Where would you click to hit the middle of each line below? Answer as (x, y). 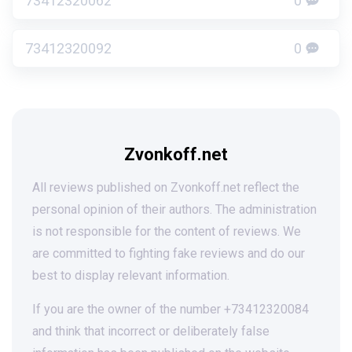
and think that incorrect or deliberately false (151, 331)
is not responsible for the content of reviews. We (167, 231)
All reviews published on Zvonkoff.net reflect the (166, 187)
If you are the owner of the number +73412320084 (170, 309)
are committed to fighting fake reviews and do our (169, 253)
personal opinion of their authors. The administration (174, 209)
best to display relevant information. (131, 275)
